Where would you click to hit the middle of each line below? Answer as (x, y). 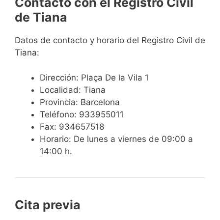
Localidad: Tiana (73, 90)
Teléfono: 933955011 (82, 114)
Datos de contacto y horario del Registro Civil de (110, 41)
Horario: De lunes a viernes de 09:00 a (116, 139)
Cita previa (48, 205)
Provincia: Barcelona (80, 102)
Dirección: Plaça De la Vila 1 (94, 77)
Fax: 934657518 (72, 126)
